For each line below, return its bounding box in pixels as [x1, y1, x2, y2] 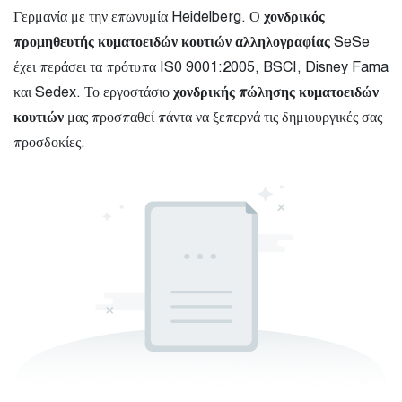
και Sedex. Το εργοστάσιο [13, 83, 173, 100]
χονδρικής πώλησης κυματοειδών [173, 83, 379, 100]
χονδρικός [264, 8, 325, 25]
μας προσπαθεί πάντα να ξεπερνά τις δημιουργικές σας [64, 109, 382, 126]
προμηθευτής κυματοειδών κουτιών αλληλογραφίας [13, 33, 330, 50]
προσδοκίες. [13, 134, 85, 151]
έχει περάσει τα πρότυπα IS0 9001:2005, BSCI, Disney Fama [13, 58, 389, 75]
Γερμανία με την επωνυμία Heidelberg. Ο [13, 8, 264, 25]
